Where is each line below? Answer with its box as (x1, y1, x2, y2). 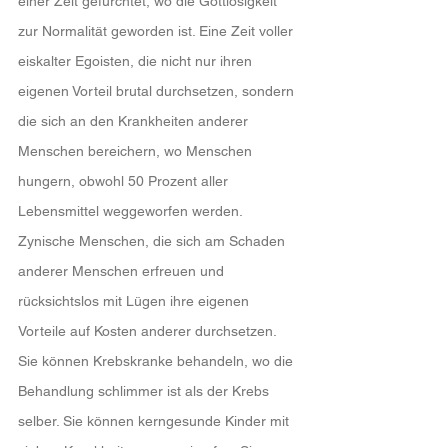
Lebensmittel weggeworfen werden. (18, 203, 246, 219)
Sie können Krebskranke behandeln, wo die (18, 353, 297, 369)
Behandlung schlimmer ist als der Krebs (18, 383, 273, 399)
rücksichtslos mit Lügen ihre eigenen (18, 293, 253, 309)
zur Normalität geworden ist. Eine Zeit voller (18, 23, 297, 39)
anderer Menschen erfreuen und (18, 263, 228, 279)
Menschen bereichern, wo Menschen (18, 143, 256, 159)
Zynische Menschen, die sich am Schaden (18, 233, 289, 249)
